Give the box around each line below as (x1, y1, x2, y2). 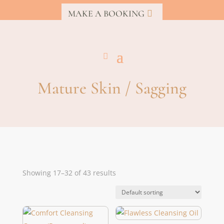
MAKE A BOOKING (67, 8, 144, 19)
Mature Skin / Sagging (37, 77, 186, 98)
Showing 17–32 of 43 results (22, 167, 116, 177)
